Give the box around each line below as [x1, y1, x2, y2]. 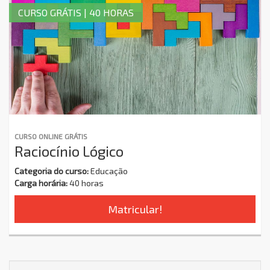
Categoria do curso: [14, 165, 89, 176]
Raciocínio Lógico [14, 142, 124, 160]
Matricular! [108, 202, 162, 216]
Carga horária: [14, 177, 67, 188]
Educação [89, 165, 128, 176]
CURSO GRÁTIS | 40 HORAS [18, 6, 134, 18]
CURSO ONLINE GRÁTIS [14, 131, 87, 140]
